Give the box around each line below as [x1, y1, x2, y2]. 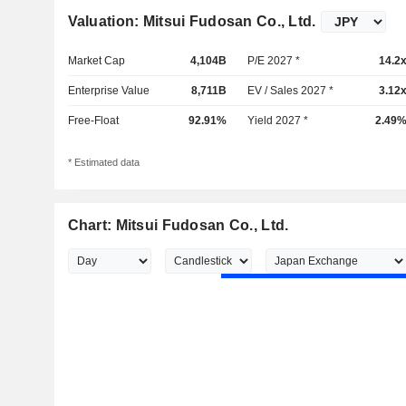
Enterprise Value [67, 84, 150, 97]
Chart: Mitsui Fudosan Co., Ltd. [67, 217, 289, 234]
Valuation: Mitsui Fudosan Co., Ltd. [67, 14, 316, 29]
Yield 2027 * [247, 114, 309, 127]
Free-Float [67, 114, 119, 127]
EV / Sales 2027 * [247, 84, 334, 97]
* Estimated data [67, 157, 140, 169]
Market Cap [67, 54, 125, 67]
